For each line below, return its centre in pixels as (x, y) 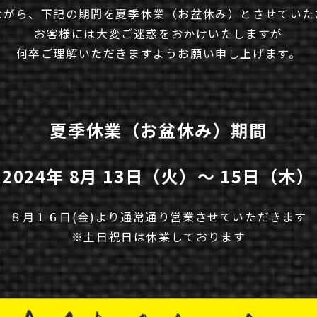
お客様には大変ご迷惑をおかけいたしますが (158, 33)
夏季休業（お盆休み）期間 (158, 129)
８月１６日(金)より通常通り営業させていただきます (158, 217)
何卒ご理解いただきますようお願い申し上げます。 (158, 53)
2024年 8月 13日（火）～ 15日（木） (158, 176)
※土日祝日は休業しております (158, 237)
